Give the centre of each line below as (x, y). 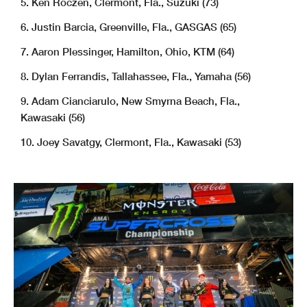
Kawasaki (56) (53, 118)
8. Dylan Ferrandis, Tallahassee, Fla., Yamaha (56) (136, 76)
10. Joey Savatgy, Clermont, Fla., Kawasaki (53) (131, 142)
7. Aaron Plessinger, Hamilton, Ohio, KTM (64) (127, 52)
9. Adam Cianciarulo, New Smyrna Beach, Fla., (130, 101)
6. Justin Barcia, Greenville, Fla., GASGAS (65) (128, 27)
